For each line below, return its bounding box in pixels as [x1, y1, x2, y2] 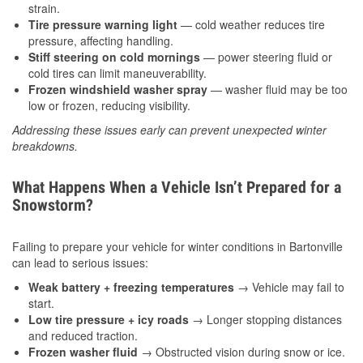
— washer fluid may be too [207, 81, 348, 98]
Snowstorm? [12, 195, 93, 216]
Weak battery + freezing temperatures [28, 279, 234, 296]
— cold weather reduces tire [177, 16, 325, 33]
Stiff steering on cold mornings [28, 49, 200, 66]
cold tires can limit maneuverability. [28, 65, 207, 82]
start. [28, 295, 54, 312]
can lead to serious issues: [12, 254, 148, 271]
